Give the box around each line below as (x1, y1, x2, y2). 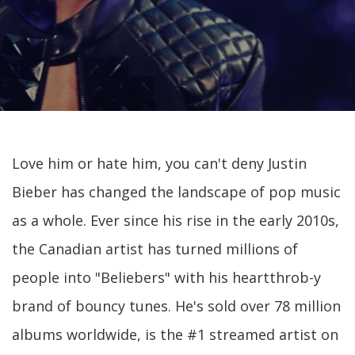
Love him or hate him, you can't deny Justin (12, 154, 307, 173)
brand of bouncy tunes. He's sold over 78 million (12, 296, 341, 315)
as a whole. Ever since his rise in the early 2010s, (12, 211, 339, 230)
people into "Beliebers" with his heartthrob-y (12, 268, 321, 287)
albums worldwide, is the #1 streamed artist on (12, 325, 338, 344)
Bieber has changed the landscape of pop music (12, 182, 341, 201)
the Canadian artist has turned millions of (12, 239, 298, 258)
